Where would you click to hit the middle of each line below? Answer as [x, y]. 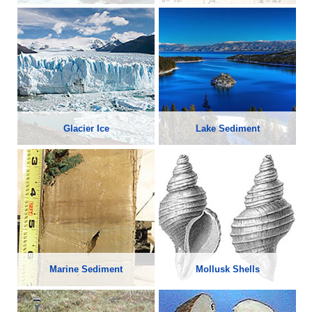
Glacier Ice [86, 128]
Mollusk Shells [227, 270]
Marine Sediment [86, 270]
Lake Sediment [227, 128]
